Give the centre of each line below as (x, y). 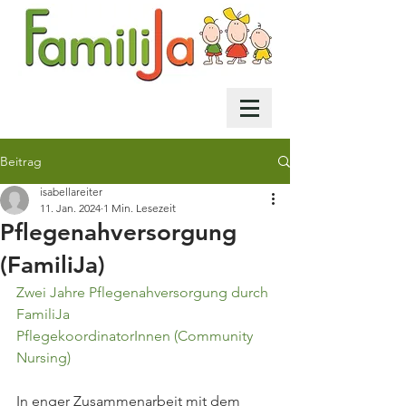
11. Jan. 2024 (70, 208)
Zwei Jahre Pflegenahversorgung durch (144, 292)
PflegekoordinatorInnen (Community (136, 336)
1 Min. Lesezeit (140, 208)
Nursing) (43, 358)
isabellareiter (71, 192)
